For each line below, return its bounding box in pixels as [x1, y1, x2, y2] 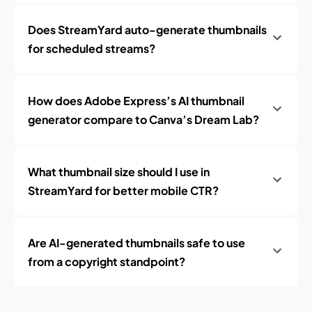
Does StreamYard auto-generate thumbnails [28, 22, 267, 37]
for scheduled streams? [28, 41, 155, 56]
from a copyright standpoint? [28, 254, 185, 269]
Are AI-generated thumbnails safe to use [28, 235, 245, 250]
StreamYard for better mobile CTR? [28, 183, 219, 198]
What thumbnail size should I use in [28, 164, 210, 179]
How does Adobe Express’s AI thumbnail [28, 93, 244, 108]
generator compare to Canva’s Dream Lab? [28, 112, 259, 127]
